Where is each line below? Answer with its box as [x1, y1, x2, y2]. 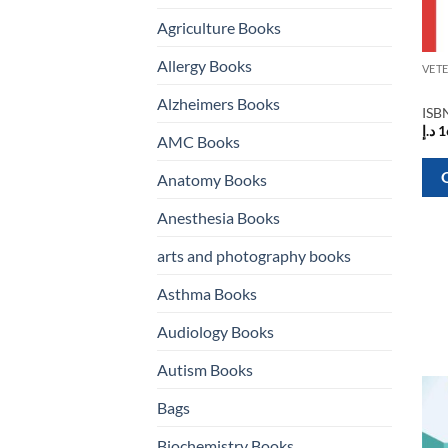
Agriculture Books [157, 17, 281, 37]
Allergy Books [157, 55, 252, 75]
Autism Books [157, 359, 253, 379]
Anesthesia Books [157, 207, 280, 227]
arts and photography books [157, 245, 351, 265]
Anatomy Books [157, 169, 267, 189]
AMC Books [157, 131, 240, 151]
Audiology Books [157, 321, 274, 341]
